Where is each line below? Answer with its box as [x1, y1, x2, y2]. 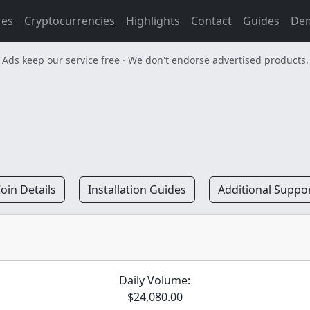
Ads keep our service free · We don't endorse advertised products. [1, 53, 309, 66]
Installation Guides [87, 182, 186, 197]
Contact [191, 13, 232, 28]
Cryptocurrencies [24, 13, 115, 28]
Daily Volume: [119, 273, 191, 288]
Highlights [126, 13, 180, 28]
